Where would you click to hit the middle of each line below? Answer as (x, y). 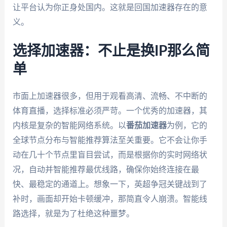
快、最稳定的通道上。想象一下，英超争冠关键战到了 (110, 184)
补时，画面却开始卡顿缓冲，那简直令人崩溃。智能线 (110, 199)
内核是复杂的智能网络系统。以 (69, 126)
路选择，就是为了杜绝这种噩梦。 (73, 214)
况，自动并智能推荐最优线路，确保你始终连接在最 (106, 170)
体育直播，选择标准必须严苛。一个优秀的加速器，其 (110, 111)
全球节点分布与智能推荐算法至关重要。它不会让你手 (110, 140)
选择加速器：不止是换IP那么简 (111, 51)
